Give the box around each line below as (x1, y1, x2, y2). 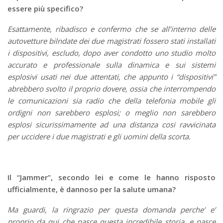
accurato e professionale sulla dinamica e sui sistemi (7, 60, 216, 70)
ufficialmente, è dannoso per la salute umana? (7, 184, 176, 195)
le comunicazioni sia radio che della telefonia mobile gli (7, 96, 216, 106)
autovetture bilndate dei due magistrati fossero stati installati (7, 36, 216, 46)
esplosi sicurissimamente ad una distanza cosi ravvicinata (7, 119, 216, 130)
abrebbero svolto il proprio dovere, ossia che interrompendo (7, 84, 216, 94)
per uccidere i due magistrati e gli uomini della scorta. (7, 131, 191, 142)
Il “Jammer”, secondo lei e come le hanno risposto (7, 172, 216, 183)
